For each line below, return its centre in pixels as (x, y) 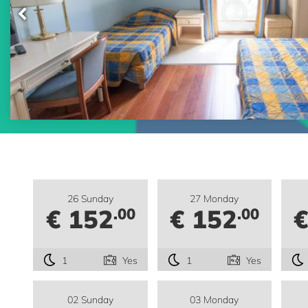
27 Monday (214, 199)
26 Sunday (91, 199)
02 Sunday (91, 300)
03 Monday (214, 300)
